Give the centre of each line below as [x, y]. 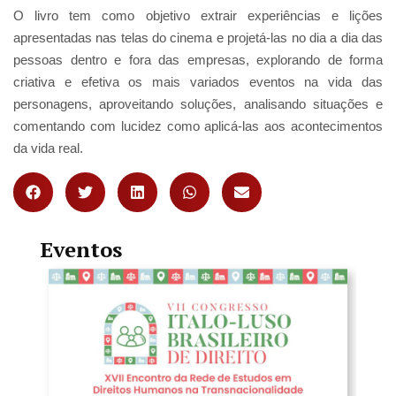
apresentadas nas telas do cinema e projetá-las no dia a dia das [198, 37]
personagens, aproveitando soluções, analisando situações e [198, 103]
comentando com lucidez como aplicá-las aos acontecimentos [198, 126]
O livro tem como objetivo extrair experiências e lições [198, 15]
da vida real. [48, 148]
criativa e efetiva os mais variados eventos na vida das [198, 81]
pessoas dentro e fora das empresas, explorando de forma [198, 59]
